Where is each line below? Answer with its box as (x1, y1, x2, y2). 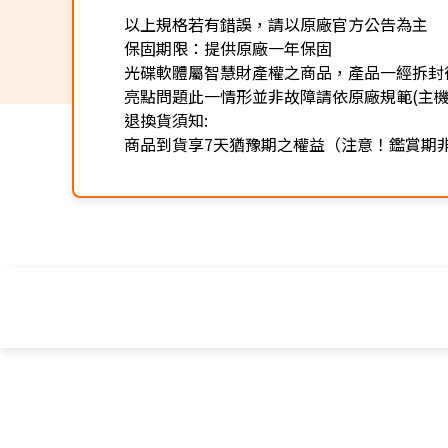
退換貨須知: (124, 107, 208, 132)
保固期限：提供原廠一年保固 (124, 35, 332, 60)
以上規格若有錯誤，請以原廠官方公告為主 (124, 11, 428, 36)
